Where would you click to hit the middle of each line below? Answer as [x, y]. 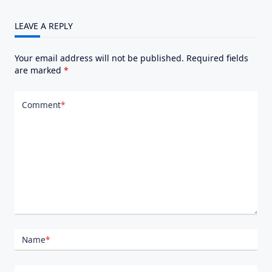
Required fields [217, 58]
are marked [39, 70]
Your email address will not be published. [99, 58]
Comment [41, 104]
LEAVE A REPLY [44, 26]
